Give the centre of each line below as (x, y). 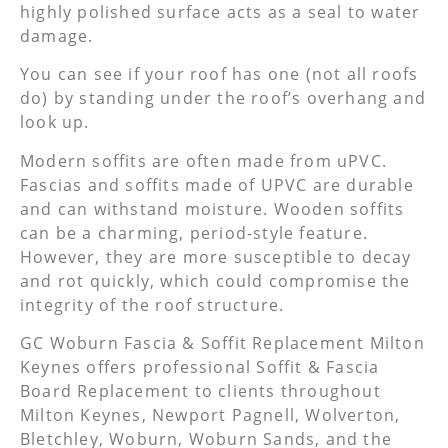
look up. (55, 122)
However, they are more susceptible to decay (216, 256)
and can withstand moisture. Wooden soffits (212, 208)
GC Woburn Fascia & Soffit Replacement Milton (222, 343)
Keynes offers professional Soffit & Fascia (200, 367)
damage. (57, 36)
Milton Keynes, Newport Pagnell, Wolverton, (210, 415)
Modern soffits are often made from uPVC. (204, 160)
